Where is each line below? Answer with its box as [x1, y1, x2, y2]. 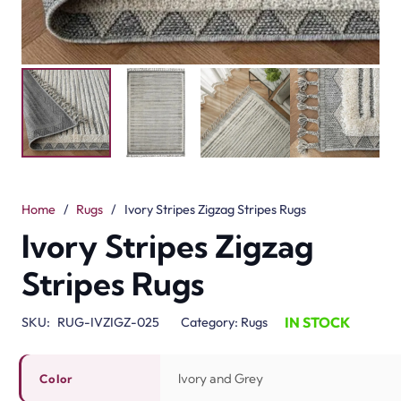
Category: [180, 313, 241, 330]
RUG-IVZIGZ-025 [56, 313, 159, 330]
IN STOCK [284, 312, 350, 331]
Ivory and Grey [178, 370, 263, 387]
